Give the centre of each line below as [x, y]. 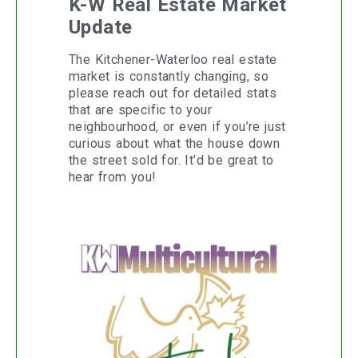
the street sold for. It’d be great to [171, 161]
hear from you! [113, 177]
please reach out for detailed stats [173, 93]
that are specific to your [140, 110]
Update [101, 28]
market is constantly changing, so [169, 77]
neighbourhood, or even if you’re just [177, 127]
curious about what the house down [175, 144]
